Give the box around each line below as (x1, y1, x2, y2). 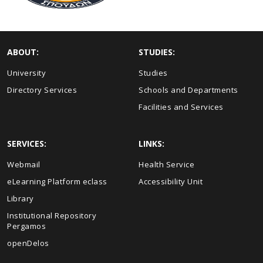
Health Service (139, 159, 194, 170)
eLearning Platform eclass (7, 176, 107, 187)
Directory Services (7, 85, 77, 95)
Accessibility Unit (139, 176, 203, 187)
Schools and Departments (139, 85, 238, 95)
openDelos (7, 238, 49, 248)
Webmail (7, 159, 41, 170)
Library (7, 193, 34, 204)
